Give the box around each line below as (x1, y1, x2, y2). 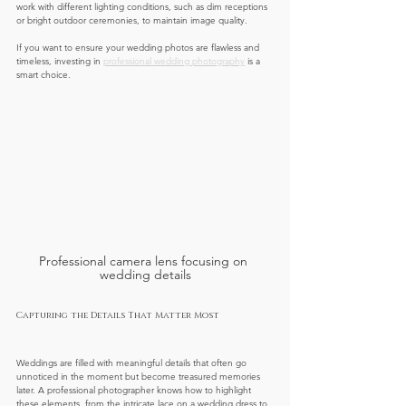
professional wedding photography (103, 54, 245, 67)
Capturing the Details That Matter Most (16, 308, 219, 322)
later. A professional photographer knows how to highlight (16, 383, 254, 396)
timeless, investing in (16, 54, 103, 67)
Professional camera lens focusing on (39, 252, 251, 269)
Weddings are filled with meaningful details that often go (16, 356, 249, 369)
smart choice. (16, 68, 71, 81)
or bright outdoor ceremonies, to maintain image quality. (16, 14, 247, 26)
